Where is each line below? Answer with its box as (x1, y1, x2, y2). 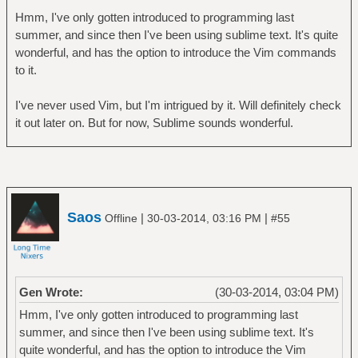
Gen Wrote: (18, 284, 83, 299)
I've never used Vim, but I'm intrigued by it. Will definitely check (14, 98, 341, 113)
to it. (14, 63, 37, 78)
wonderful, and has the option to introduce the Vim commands (14, 46, 336, 60)
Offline (101, 211, 141, 225)
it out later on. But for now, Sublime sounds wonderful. (14, 116, 293, 130)
